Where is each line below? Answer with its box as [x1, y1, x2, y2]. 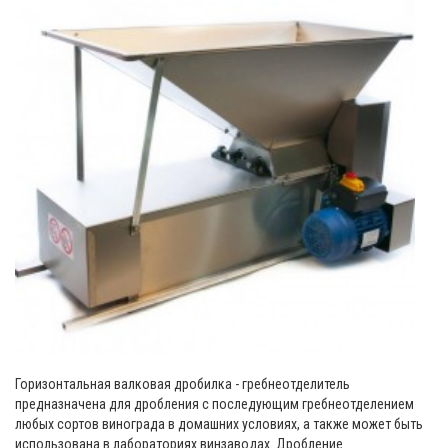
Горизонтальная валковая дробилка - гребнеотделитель [15, 376, 350, 393]
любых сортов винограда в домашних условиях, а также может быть [15, 416, 423, 433]
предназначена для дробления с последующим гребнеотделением [15, 396, 414, 413]
